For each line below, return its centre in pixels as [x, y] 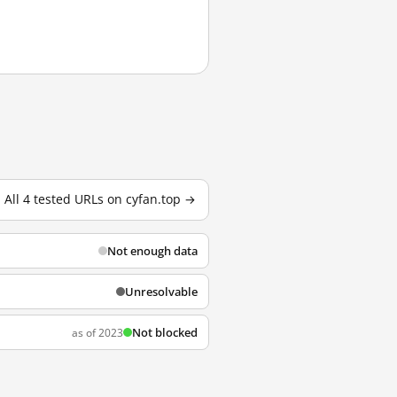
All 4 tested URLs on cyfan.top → [100, 199]
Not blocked [165, 332]
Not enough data [152, 251]
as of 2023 [97, 332]
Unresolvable [161, 292]
